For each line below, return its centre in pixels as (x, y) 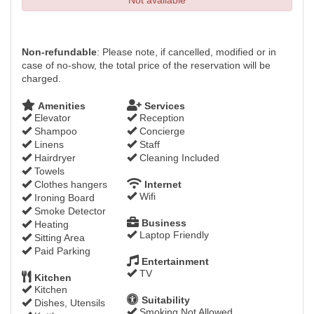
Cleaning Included (178, 158)
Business (163, 223)
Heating (50, 224)
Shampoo (54, 131)
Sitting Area (58, 238)
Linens (48, 144)
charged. (41, 78)
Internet (162, 184)
